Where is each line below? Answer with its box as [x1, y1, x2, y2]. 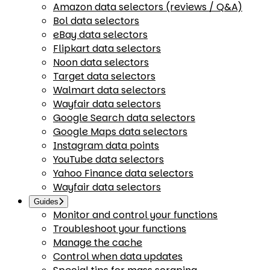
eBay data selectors [53, 28, 148, 42]
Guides [34, 197, 58, 206]
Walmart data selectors [53, 83, 166, 97]
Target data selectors [53, 69, 155, 83]
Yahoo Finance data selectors [53, 166, 193, 180]
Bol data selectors [53, 14, 139, 28]
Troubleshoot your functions [53, 222, 186, 236]
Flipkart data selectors [53, 42, 161, 55]
